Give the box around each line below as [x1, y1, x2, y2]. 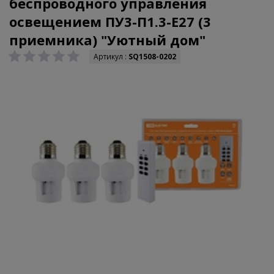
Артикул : [94, 51, 128, 62]
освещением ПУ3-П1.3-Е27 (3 [9, 12, 211, 31]
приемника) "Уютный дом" [9, 31, 206, 49]
